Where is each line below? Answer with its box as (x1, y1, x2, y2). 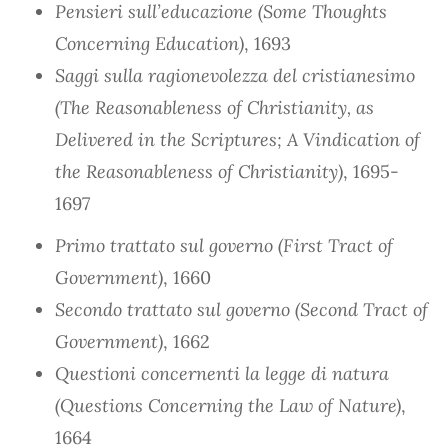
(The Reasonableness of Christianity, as (55, 95, 374, 119)
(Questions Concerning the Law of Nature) (55, 393, 401, 417)
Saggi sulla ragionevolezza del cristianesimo (55, 63, 415, 87)
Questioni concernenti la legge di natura (55, 361, 389, 385)
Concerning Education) (55, 31, 244, 55)
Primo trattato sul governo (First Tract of (55, 233, 393, 257)
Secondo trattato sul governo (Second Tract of (55, 297, 428, 321)
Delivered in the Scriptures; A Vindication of (55, 127, 420, 151)
